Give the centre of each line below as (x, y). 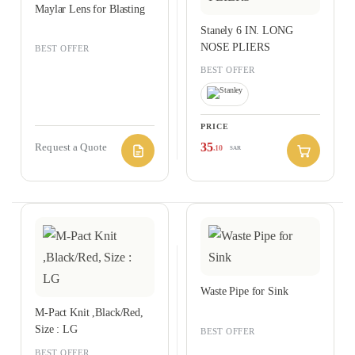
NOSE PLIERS (235, 47)
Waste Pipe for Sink (244, 292)
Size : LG (56, 330)
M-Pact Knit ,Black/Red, (89, 313)
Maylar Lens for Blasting (90, 9)
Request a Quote (71, 147)
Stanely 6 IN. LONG (247, 30)
